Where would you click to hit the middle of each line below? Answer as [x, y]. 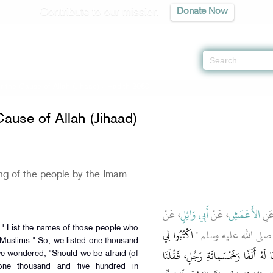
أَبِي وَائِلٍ [194, 214]
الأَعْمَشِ [245, 214]
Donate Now [202, 12]
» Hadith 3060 [125, 87]
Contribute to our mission [99, 12]
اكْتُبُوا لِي [178, 235]
